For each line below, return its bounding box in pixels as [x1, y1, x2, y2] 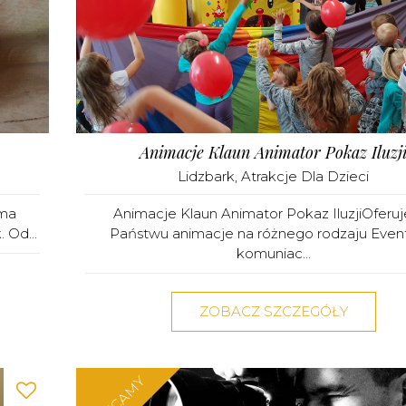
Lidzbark [178, 167, 235, 185]
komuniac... [236, 244, 311, 262]
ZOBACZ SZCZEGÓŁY [198, 302, 348, 320]
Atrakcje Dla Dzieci [241, 167, 369, 185]
